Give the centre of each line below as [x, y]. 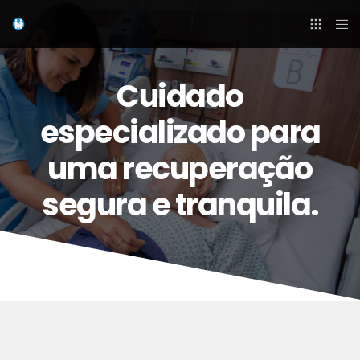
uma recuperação [180, 169]
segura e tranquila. [180, 205]
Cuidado [180, 96]
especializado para [180, 133]
